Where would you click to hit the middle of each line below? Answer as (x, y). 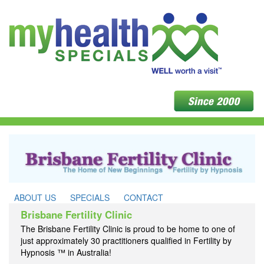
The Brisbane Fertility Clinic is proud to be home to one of (128, 228)
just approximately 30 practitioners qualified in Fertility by (126, 240)
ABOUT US (35, 197)
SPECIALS (90, 197)
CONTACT (143, 197)
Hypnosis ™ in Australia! (66, 252)
